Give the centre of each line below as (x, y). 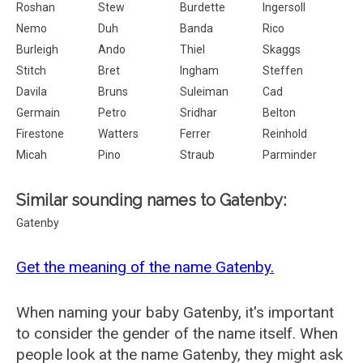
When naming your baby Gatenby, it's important (175, 312)
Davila (32, 92)
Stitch (31, 70)
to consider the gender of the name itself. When (177, 333)
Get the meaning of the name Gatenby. (145, 267)
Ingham (200, 70)
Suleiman (205, 92)
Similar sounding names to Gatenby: (151, 200)
